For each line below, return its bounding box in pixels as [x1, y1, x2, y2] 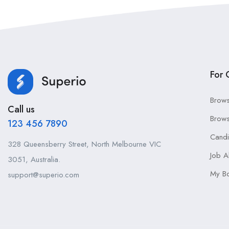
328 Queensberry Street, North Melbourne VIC [8, 139, 161, 150]
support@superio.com [8, 169, 79, 180]
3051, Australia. [8, 154, 60, 165]
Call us [8, 103, 35, 116]
